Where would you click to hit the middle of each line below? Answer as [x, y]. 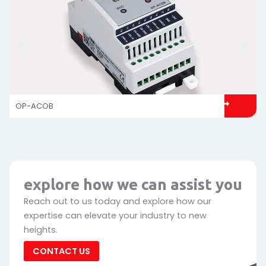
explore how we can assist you [133, 184]
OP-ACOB [34, 106]
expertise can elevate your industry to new [115, 216]
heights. [41, 230]
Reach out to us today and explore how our [118, 201]
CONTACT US [61, 251]
